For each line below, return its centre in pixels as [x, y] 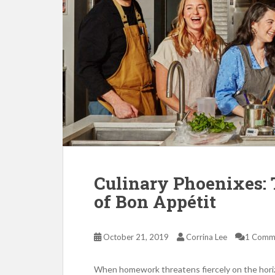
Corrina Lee [207, 237]
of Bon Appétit [155, 202]
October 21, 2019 [136, 237]
